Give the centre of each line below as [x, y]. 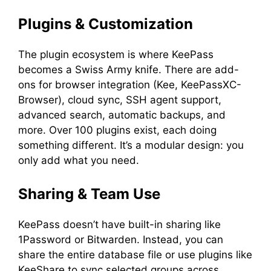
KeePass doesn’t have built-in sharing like [119, 224]
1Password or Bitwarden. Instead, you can [121, 240]
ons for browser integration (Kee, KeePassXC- [130, 84]
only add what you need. [79, 160]
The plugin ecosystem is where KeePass [116, 54]
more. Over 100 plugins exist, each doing [117, 130]
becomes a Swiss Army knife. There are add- [129, 69]
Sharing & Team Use [89, 194]
